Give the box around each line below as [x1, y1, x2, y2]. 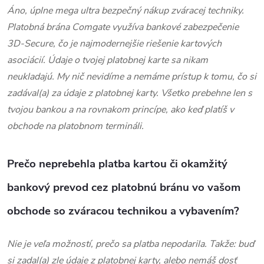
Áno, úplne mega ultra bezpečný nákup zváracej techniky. [7, 4, 244, 17]
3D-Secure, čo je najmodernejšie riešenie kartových [7, 37, 222, 50]
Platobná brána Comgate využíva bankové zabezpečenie [7, 20, 239, 34]
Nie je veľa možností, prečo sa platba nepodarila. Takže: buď [7, 237, 254, 250]
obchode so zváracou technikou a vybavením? [7, 203, 239, 219]
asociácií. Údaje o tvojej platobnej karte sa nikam [7, 53, 208, 67]
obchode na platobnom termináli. [7, 119, 144, 133]
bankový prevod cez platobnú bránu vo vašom [7, 179, 240, 195]
